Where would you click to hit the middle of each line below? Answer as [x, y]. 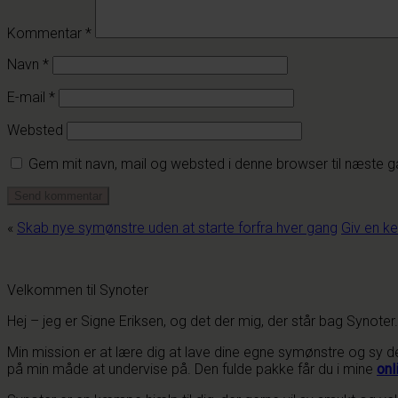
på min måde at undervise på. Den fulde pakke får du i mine [192, 369]
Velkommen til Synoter [78, 290]
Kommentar [46, 33]
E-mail [28, 97]
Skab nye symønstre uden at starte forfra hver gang [177, 227]
